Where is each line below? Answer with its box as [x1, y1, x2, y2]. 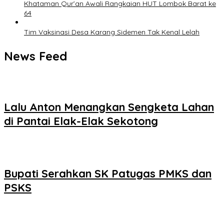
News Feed [4, 48, 67, 64]
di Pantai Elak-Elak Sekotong [4, 113, 158, 128]
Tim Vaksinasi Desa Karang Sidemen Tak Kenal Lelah [24, 27, 199, 37]
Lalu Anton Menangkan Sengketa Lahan [4, 99, 214, 114]
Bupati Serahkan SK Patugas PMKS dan [4, 166, 211, 181]
